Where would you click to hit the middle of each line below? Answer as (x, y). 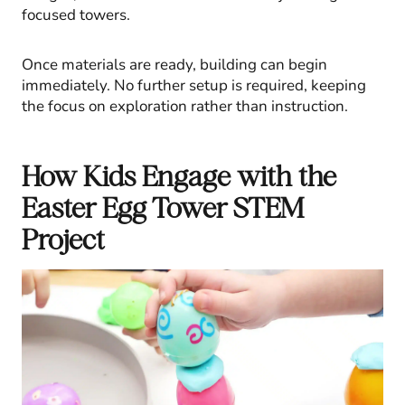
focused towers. (76, 14)
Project (63, 239)
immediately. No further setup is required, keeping (194, 85)
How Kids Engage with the (179, 175)
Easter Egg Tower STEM (163, 207)
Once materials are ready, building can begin (174, 64)
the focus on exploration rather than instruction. (185, 106)
